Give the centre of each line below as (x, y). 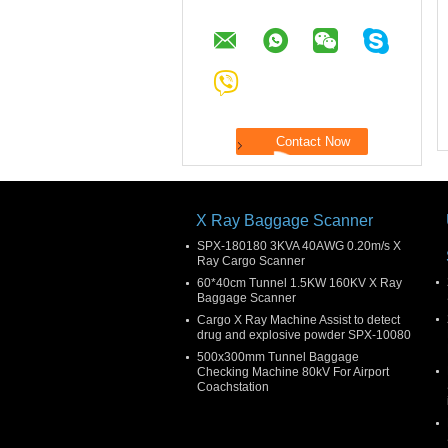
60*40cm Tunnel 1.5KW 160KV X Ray (299, 282)
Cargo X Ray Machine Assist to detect (298, 319)
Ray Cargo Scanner (251, 260)
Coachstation (233, 386)
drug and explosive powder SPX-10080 (304, 334)
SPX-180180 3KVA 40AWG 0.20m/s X (299, 245)
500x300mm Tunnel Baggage (278, 356)
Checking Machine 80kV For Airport (293, 371)
